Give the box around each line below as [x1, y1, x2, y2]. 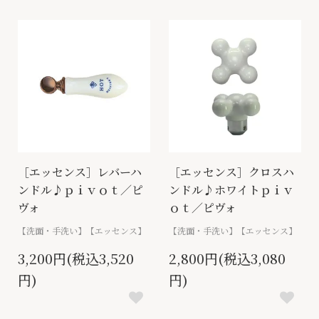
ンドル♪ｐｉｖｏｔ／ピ [18, 182, 143, 199]
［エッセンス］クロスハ [169, 164, 294, 181]
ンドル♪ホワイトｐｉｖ [169, 182, 294, 199]
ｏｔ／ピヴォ [169, 199, 236, 216]
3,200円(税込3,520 [18, 249, 134, 268]
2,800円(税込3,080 [169, 249, 286, 268]
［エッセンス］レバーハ [18, 164, 142, 181]
